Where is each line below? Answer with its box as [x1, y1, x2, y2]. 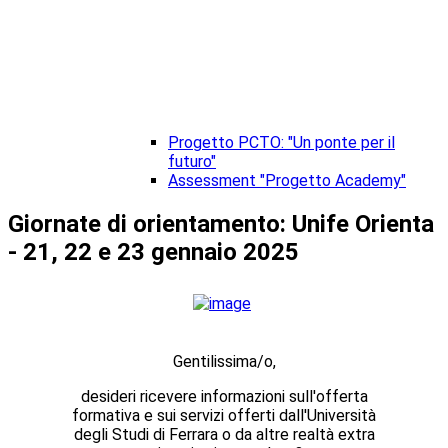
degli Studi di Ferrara [73, 425, 222, 445]
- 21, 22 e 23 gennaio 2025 [8, 238, 299, 267]
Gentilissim [172, 352, 249, 372]
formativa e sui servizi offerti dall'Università [72, 406, 376, 426]
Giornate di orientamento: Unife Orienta [8, 210, 434, 239]
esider [89, 387, 133, 407]
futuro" [168, 152, 216, 172]
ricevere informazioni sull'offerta [135, 387, 368, 407]
